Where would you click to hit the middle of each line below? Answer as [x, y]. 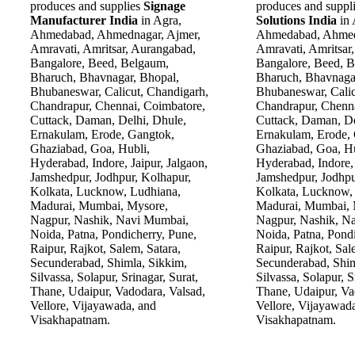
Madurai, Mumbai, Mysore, [99, 205]
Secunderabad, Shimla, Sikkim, [109, 262]
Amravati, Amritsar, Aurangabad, [113, 48]
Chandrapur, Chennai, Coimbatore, [118, 105]
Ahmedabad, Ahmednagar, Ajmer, [115, 34]
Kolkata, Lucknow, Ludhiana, [105, 191]
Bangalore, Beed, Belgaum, [99, 63]
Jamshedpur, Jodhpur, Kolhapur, [111, 177]
